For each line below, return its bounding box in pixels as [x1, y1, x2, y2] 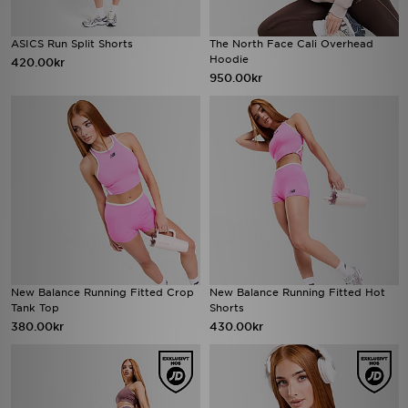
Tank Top [11, 301, 59, 314]
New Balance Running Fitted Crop [11, 286, 194, 299]
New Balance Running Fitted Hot [209, 286, 385, 299]
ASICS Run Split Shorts [11, 37, 133, 50]
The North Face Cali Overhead [209, 37, 373, 50]
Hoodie [209, 53, 249, 66]
